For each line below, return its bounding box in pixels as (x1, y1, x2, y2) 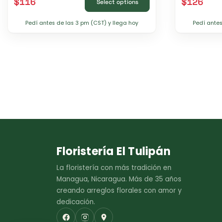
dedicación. (56, 197, 95, 207)
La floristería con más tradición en (56, 163, 171, 173)
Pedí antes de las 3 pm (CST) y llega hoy (25, 19, 138, 27)
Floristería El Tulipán (56, 144, 170, 160)
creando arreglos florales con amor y (56, 186, 182, 196)
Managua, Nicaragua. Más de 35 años (56, 174, 181, 184)
